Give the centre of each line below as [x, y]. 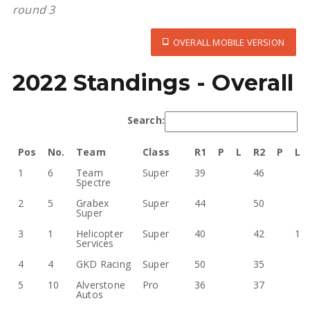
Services [95, 243]
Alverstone [101, 285]
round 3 [34, 10]
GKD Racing [103, 264]
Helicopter [100, 234]
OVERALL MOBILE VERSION [227, 42]
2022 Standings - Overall [153, 83]
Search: [146, 120]
